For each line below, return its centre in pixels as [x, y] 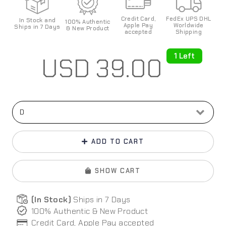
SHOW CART [118, 171]
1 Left [184, 56]
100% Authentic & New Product [90, 211]
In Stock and [37, 20]
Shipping [189, 32]
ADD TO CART [118, 142]
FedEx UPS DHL [189, 19]
